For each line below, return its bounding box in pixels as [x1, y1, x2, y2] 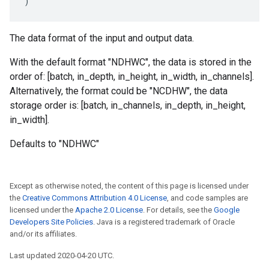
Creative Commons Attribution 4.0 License [22, 193, 167, 202]
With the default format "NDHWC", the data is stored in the [10, 56, 252, 68]
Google [214, 205, 240, 214]
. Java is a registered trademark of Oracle [93, 217, 235, 226]
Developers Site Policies [10, 217, 93, 226]
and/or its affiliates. [10, 229, 77, 238]
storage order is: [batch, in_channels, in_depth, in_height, [10, 100, 246, 111]
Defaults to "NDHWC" [10, 138, 99, 150]
